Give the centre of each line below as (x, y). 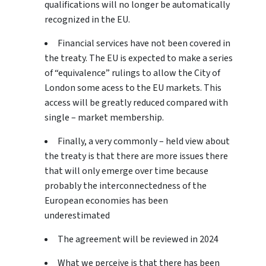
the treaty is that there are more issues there (136, 156)
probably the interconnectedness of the (126, 186)
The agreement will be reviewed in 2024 (138, 240)
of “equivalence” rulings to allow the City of (132, 73)
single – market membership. (104, 118)
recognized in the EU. (87, 20)
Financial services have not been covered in (144, 44)
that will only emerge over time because (126, 171)
